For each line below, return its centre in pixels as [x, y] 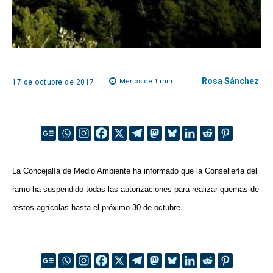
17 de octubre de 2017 [53, 82]
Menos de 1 [138, 82]
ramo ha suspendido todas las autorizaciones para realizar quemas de [136, 189]
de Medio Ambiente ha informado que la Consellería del [159, 171]
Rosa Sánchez [230, 81]
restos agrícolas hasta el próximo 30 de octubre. [100, 207]
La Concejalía [36, 171]
